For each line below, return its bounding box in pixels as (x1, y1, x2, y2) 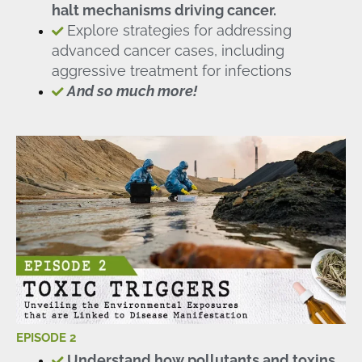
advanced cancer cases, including (51, 41, 284, 59)
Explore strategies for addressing (66, 21, 292, 39)
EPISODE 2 (16, 330, 76, 345)
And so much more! (66, 82, 197, 99)
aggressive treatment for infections (51, 61, 292, 79)
